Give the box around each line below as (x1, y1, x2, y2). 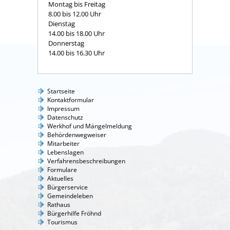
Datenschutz (47, 113, 83, 122)
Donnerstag (48, 39, 84, 48)
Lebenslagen (47, 148, 84, 157)
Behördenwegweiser (47, 130, 106, 140)
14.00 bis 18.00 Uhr (48, 29, 105, 39)
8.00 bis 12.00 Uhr (48, 9, 101, 19)
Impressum (47, 104, 80, 113)
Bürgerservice (47, 183, 88, 192)
